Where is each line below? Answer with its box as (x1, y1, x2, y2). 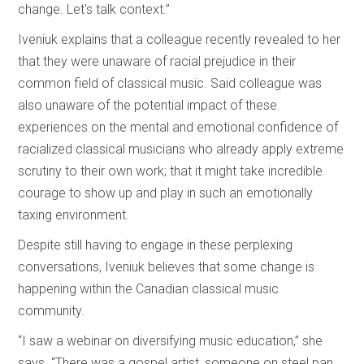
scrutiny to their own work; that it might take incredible (18, 162, 323, 179)
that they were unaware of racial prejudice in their (18, 53, 297, 69)
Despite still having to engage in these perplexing (18, 236, 293, 253)
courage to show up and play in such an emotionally (18, 184, 314, 201)
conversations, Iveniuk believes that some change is (18, 258, 315, 275)
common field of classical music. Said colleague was (18, 75, 323, 91)
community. (18, 302, 85, 318)
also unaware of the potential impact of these (18, 97, 278, 113)
